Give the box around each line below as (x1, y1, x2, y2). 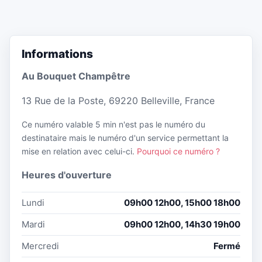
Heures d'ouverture (22, 169, 112, 181)
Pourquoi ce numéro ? (137, 146, 220, 157)
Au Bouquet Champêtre (22, 70, 130, 82)
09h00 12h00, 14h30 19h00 (124, 219, 240, 230)
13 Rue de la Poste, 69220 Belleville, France (22, 95, 215, 107)
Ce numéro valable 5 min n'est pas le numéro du (22, 119, 205, 130)
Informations (22, 46, 93, 61)
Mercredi (22, 240, 59, 252)
